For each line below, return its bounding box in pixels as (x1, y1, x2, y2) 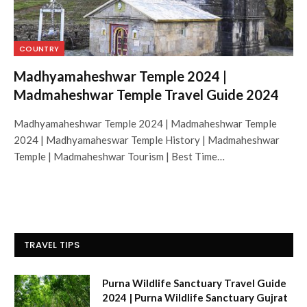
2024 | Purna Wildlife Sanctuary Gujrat (102, 291, 288, 304)
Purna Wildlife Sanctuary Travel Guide (102, 276, 286, 289)
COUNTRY (19, 42, 60, 54)
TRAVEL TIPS (24, 238, 79, 251)
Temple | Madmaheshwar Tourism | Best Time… (14, 149, 225, 162)
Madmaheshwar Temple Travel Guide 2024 (14, 86, 279, 103)
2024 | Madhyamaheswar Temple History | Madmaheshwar (14, 133, 280, 146)
